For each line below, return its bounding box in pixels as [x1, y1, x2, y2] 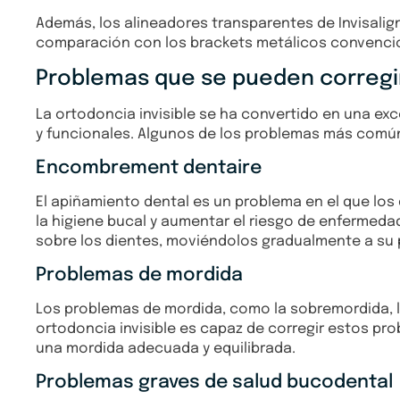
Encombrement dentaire [36, 159, 262, 179]
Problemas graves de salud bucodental [36, 373, 393, 393]
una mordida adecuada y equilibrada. [36, 341, 296, 357]
